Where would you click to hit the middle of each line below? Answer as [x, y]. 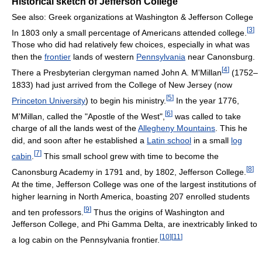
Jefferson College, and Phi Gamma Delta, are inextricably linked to [135, 224]
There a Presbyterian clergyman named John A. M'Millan [117, 73]
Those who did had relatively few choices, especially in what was [131, 45]
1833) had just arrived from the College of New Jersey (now [122, 85]
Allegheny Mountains [177, 128]
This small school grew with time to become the [130, 156]
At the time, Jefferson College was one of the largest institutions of [134, 184]
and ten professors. [48, 212]
